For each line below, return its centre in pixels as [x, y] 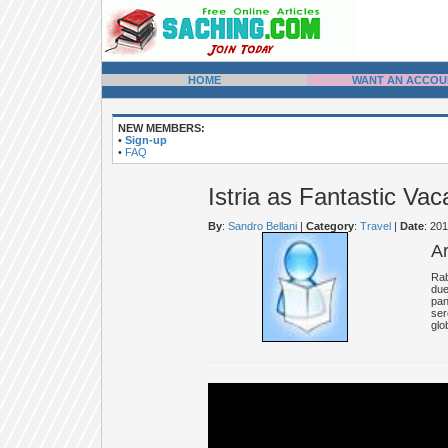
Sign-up [146, 140]
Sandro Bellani [262, 226]
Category [329, 226]
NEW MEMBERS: [161, 128]
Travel [375, 226]
